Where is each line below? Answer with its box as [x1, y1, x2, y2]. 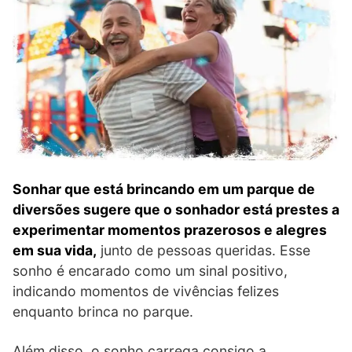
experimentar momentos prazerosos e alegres [13, 222, 327, 239]
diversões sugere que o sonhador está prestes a [13, 201, 339, 218]
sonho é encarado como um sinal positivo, [13, 262, 288, 280]
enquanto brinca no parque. [13, 303, 193, 321]
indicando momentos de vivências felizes [13, 283, 279, 300]
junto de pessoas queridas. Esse [97, 242, 310, 259]
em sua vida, [13, 242, 97, 259]
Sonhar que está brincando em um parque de [13, 181, 315, 198]
